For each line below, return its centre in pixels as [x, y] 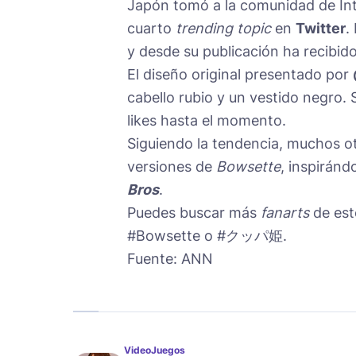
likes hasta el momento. [207, 120]
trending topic [223, 28]
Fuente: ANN [170, 258]
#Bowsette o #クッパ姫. [207, 235]
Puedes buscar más [194, 212]
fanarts [285, 212]
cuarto [151, 28]
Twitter [321, 28]
